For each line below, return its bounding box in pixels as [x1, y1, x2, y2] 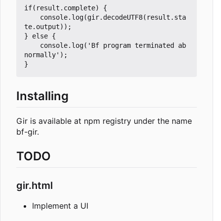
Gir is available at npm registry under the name [16, 116, 192, 126]
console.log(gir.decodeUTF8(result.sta [24, 13, 40, 22]
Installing [16, 89, 69, 104]
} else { [24, 32, 56, 40]
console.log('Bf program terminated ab [24, 41, 40, 50]
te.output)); [24, 23, 72, 31]
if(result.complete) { [24, 4, 107, 12]
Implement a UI [32, 201, 88, 211]
